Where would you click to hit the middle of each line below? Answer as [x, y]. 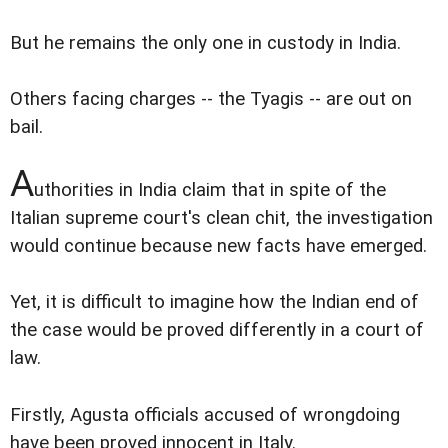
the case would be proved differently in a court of [217, 330]
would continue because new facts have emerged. [218, 246]
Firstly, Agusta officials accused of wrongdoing [205, 414]
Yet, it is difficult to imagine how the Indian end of [214, 302]
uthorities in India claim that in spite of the [210, 190]
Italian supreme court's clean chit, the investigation [221, 218]
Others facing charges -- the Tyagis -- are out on [211, 99]
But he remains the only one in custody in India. [205, 43]
